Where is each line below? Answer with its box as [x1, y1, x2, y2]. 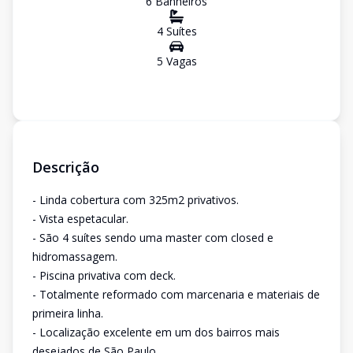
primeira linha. [32, 306, 103, 321]
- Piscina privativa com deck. [32, 268, 176, 283]
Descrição [32, 158, 99, 176]
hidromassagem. [32, 249, 117, 264]
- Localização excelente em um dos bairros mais [32, 325, 280, 340]
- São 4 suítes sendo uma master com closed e [32, 230, 273, 245]
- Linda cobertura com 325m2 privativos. [32, 192, 239, 207]
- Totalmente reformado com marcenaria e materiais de [32, 287, 320, 302]
